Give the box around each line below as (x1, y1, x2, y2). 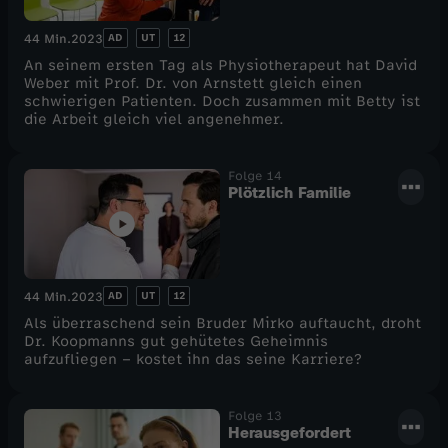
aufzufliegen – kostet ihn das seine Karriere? (24, 351, 362, 369)
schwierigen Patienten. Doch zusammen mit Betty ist (24, 92, 420, 110)
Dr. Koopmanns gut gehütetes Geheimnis (24, 333, 328, 351)
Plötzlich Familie (228, 182, 351, 202)
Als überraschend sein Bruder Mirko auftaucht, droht (24, 315, 421, 333)
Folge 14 (228, 168, 282, 183)
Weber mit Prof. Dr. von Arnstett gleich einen (24, 74, 362, 92)
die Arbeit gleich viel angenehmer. (24, 110, 284, 128)
